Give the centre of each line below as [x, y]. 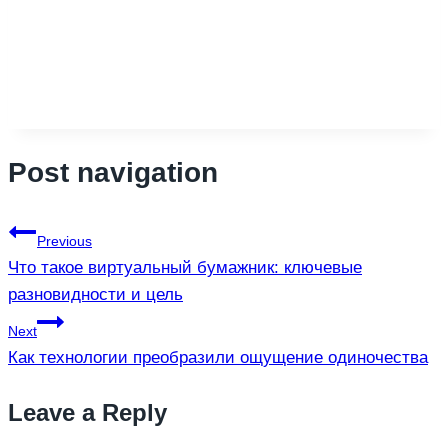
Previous [64, 240]
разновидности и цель [95, 294]
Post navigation [113, 173]
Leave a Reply [87, 412]
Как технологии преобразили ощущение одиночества [218, 357]
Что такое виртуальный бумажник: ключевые [185, 267]
